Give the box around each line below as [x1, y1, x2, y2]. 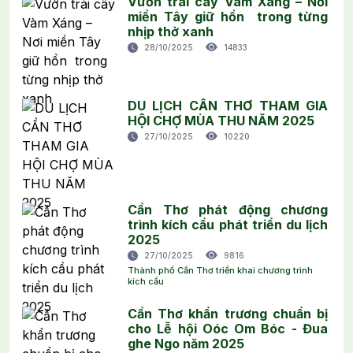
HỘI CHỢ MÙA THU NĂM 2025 [128, 112, 314, 128]
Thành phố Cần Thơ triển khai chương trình [128, 264, 313, 276]
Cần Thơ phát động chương [128, 201, 328, 217]
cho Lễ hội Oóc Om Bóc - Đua [128, 320, 328, 336]
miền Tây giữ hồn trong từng [128, 8, 328, 24]
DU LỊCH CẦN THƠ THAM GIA [128, 97, 328, 113]
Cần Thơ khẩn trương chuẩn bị [128, 305, 328, 321]
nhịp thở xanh [128, 23, 214, 39]
